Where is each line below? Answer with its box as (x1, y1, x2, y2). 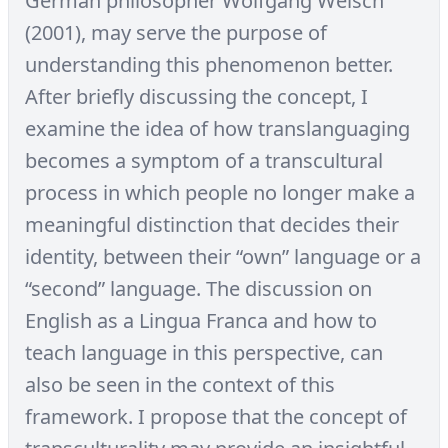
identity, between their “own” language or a (25, 243, 421, 270)
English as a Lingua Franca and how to (25, 307, 377, 334)
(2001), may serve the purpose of (25, 19, 327, 46)
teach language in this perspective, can (25, 339, 383, 366)
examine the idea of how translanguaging (25, 115, 410, 142)
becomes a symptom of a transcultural (25, 147, 383, 174)
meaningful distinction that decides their (25, 211, 399, 238)
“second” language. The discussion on (25, 275, 372, 302)
